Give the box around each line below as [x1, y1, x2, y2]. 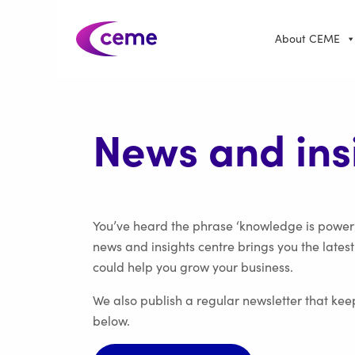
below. [93, 312, 130, 330]
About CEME [275, 31, 340, 46]
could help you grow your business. [93, 258, 296, 276]
